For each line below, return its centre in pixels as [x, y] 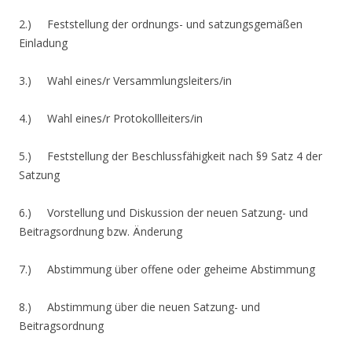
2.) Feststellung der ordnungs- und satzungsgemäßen [161, 24]
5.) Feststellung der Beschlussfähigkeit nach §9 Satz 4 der [170, 156]
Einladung [43, 42]
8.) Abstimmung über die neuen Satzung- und [139, 306]
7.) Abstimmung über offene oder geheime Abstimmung [167, 269]
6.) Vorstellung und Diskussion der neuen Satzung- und [163, 212]
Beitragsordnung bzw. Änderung [102, 231]
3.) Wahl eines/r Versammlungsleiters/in [125, 80]
